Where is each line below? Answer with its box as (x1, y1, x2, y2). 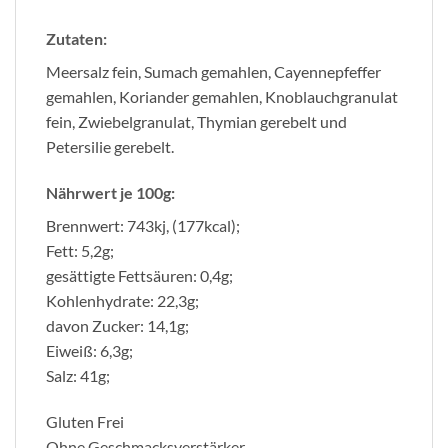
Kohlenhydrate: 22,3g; (46, 290, 199, 310)
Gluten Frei (46, 411, 124, 431)
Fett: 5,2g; (46, 240, 114, 260)
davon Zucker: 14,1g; (46, 315, 189, 335)
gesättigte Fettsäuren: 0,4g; (46, 265, 233, 285)
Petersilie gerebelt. (46, 137, 174, 157)
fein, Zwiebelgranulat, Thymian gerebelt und (46, 112, 347, 132)
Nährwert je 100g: (46, 182, 175, 202)
